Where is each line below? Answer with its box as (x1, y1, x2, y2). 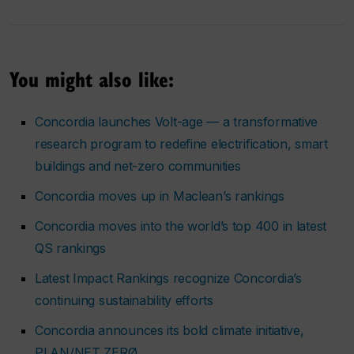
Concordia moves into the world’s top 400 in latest (35, 217, 327, 234)
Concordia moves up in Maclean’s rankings (35, 187, 284, 204)
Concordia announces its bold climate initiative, (35, 322, 304, 338)
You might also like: (9, 63, 174, 93)
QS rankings (35, 239, 106, 256)
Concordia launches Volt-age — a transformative (35, 113, 318, 130)
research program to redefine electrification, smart (35, 135, 328, 152)
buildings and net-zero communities (35, 157, 241, 174)
